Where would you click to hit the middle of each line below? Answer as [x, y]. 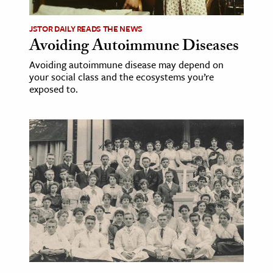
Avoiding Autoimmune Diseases [134, 47]
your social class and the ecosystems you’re [122, 76]
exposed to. [54, 89]
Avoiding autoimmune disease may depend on [126, 64]
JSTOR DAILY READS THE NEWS [86, 28]
